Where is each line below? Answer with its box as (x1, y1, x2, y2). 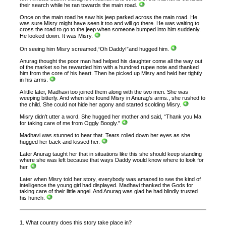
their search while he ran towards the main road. (20, 2, 139, 9)
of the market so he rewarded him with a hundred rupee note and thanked (20, 64, 199, 70)
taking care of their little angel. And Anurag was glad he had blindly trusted (20, 188, 198, 194)
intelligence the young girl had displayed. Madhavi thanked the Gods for (20, 182, 194, 188)
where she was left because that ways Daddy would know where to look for (20, 157, 204, 163)
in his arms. (20, 76, 50, 83)
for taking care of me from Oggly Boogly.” (20, 120, 122, 127)
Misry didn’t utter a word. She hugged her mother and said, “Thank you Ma (20, 113, 202, 120)
